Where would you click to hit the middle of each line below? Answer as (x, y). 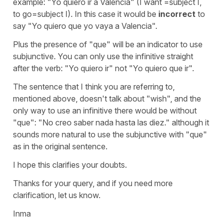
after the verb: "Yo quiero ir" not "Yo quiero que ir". (104, 68)
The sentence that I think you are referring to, (94, 87)
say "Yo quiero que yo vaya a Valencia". (85, 26)
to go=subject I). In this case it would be (86, 14)
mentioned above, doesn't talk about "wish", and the (107, 99)
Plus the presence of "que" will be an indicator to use (108, 45)
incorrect (177, 14)
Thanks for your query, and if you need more (93, 183)
